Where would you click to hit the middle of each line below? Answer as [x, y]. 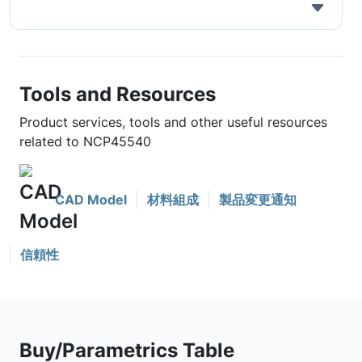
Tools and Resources [118, 94]
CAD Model [91, 200]
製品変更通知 [258, 200]
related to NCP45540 [85, 141]
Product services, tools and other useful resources [173, 122]
